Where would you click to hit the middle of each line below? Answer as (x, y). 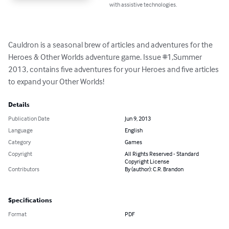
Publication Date (29, 119)
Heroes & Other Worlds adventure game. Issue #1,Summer (106, 57)
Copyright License (147, 162)
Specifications (30, 201)
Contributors (24, 169)
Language (20, 130)
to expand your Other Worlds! (56, 82)
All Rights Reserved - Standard (162, 154)
